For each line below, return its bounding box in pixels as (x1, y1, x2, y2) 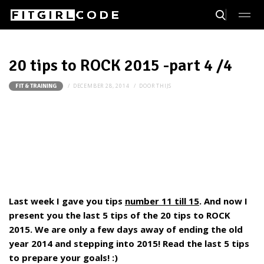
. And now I (199, 195, 247, 207)
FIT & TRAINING (15, 82, 57, 90)
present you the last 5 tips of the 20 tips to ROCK (9, 209, 230, 222)
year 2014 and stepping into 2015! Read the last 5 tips (9, 237, 249, 250)
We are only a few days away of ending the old (35, 223, 243, 236)
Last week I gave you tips (9, 195, 125, 207)
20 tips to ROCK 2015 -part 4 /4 (9, 55, 232, 76)
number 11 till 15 (125, 195, 199, 207)
